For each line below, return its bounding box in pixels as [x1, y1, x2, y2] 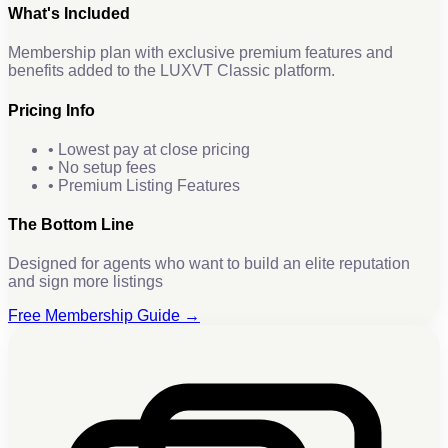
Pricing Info [8, 101, 95, 119]
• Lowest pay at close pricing [48, 140, 250, 158]
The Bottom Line [8, 216, 134, 234]
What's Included [8, 5, 130, 23]
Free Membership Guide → [8, 307, 200, 325]
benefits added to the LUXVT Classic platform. [8, 62, 335, 80]
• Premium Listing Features [48, 176, 240, 194]
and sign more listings [8, 273, 163, 291]
